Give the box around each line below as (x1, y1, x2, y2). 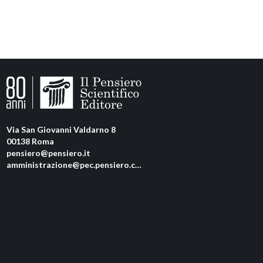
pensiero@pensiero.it (6, 148, 90, 159)
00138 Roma (6, 136, 54, 147)
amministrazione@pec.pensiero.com (6, 160, 135, 170)
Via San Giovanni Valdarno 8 (6, 124, 116, 135)
